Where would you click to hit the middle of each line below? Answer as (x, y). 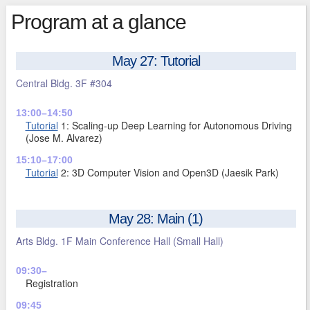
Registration (52, 283)
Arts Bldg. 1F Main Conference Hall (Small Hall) (119, 240)
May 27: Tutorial (156, 61)
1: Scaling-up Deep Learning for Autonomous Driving (175, 125)
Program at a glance (98, 21)
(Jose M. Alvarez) (64, 137)
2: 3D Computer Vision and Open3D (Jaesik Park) (168, 172)
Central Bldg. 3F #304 (64, 83)
